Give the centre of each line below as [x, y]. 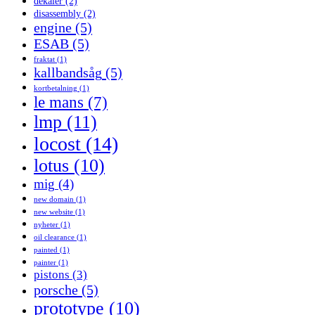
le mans [59, 103]
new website [53, 212]
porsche [56, 290]
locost [57, 144]
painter [45, 263]
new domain [54, 200]
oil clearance [54, 238]
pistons [52, 275]
